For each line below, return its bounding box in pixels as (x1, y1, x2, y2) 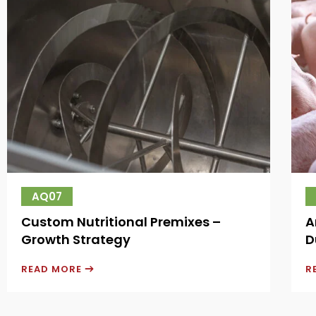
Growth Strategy (21, 230, 130, 248)
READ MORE (21, 262, 85, 276)
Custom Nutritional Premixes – (21, 212, 221, 231)
